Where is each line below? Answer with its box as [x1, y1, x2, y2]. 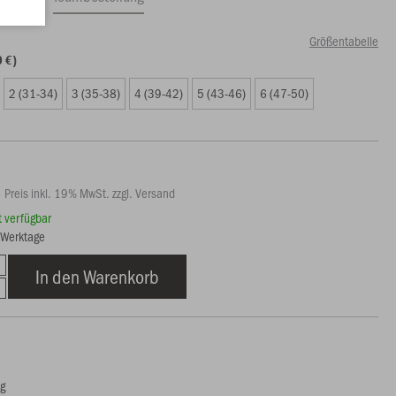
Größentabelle [308, 32, 378, 49]
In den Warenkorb [35, 263, 160, 289]
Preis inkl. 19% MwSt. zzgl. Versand [4, 184, 176, 202]
